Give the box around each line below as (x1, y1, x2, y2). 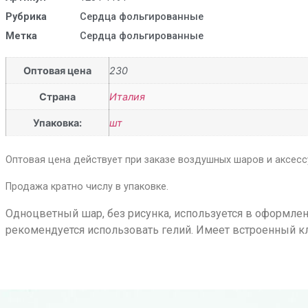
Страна (38, 90, 76, 102)
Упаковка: (32, 116, 82, 129)
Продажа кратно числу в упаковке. (5, 180, 168, 192)
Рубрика (5, 10, 47, 23)
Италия (109, 90, 145, 102)
